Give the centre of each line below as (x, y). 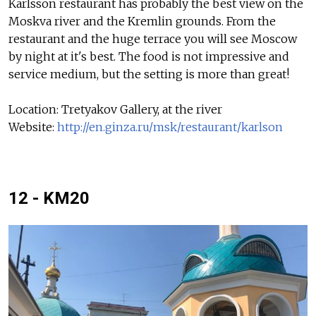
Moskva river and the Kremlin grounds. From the (142, 21)
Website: (33, 127)
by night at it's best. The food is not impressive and (149, 56)
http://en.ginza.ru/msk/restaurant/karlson (170, 127)
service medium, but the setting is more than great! (149, 74)
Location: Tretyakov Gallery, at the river (115, 109)
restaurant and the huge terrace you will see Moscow (153, 38)
